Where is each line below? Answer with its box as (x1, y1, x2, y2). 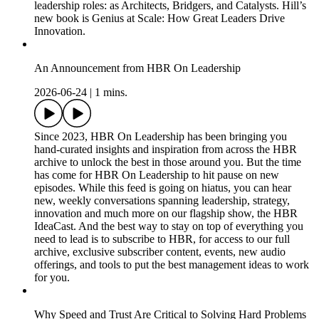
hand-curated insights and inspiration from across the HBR (34, 143, 297, 156)
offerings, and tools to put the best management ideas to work (34, 258, 309, 271)
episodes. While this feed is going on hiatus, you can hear (34, 182, 291, 194)
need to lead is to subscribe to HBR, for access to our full (34, 233, 290, 246)
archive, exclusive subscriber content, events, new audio (34, 246, 286, 258)
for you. (34, 271, 70, 284)
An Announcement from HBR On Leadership (34, 62, 241, 75)
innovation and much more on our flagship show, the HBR (34, 207, 298, 220)
